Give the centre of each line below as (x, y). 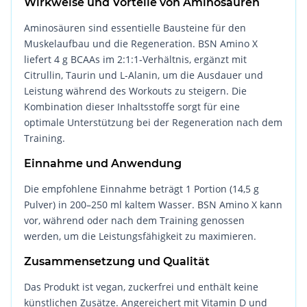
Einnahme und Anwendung (103, 163)
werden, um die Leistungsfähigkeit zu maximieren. (140, 236)
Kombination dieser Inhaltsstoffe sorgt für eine (132, 106)
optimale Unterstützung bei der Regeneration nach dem (153, 122)
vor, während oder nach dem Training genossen (135, 220)
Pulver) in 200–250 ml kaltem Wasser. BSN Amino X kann (153, 204)
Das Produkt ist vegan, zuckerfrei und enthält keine (142, 286)
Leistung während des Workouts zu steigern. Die (136, 90)
